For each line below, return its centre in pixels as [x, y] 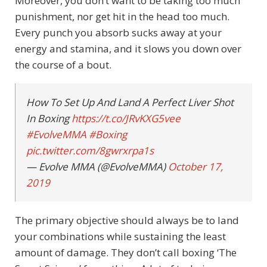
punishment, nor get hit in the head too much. [122, 17]
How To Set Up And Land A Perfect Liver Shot [130, 103]
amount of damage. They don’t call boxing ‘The [126, 253]
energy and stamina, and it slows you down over [128, 49]
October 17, [195, 167]
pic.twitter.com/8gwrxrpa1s [90, 151]
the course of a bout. [63, 65]
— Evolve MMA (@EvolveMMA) [97, 167]
